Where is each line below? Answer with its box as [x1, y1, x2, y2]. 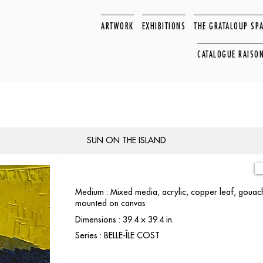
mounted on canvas [75, 198, 146, 208]
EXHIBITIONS [141, 21, 186, 31]
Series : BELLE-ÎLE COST [75, 230, 160, 241]
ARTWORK [101, 21, 134, 31]
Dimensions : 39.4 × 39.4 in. [75, 214, 174, 225]
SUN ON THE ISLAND [86, 135, 166, 146]
